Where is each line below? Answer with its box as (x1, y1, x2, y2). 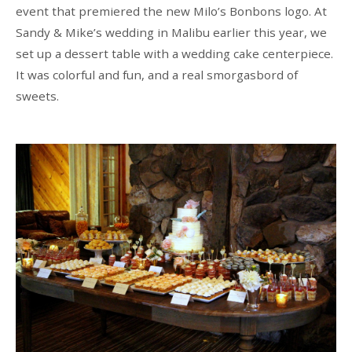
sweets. (15, 87, 59, 104)
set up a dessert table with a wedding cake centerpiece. (15, 45, 333, 61)
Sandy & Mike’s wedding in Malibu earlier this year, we (15, 24, 327, 40)
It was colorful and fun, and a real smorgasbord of (15, 66, 298, 82)
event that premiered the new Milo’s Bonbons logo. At (15, 2, 327, 19)
